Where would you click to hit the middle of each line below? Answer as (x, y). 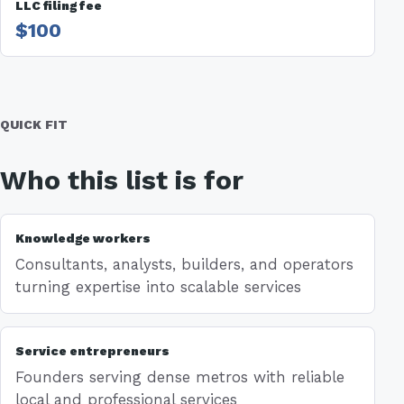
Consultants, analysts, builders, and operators (184, 265)
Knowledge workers (83, 238)
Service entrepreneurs (92, 350)
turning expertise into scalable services (158, 287)
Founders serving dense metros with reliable (180, 376)
